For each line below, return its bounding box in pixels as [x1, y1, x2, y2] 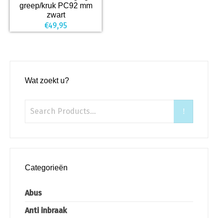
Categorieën [25, 163, 68, 172]
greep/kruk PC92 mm [19, 1, 92, 10]
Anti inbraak [25, 205, 67, 215]
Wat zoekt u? [25, 76, 69, 85]
